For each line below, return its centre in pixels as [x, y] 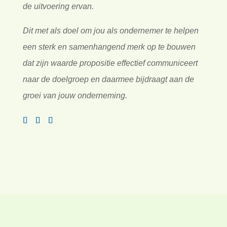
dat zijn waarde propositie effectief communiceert [110, 63]
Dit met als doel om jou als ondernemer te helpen [110, 30]
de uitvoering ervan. [58, 6]
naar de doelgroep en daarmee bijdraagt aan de [108, 79]
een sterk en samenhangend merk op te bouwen [109, 47]
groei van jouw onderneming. [75, 95]
